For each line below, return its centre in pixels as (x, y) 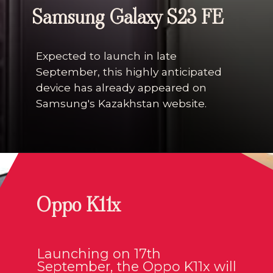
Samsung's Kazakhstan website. (121, 104)
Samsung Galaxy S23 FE (128, 17)
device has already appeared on (121, 88)
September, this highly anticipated (129, 72)
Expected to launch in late (106, 56)
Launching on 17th (99, 254)
